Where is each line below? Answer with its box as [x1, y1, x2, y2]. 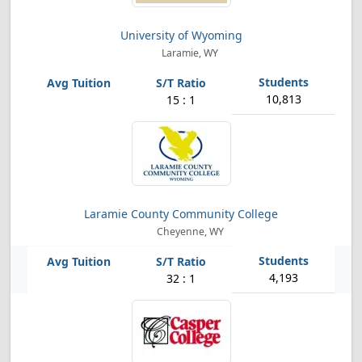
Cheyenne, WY [154, 225, 224, 238]
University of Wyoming [120, 27, 242, 43]
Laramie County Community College [84, 206, 278, 221]
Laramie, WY [159, 46, 219, 60]
